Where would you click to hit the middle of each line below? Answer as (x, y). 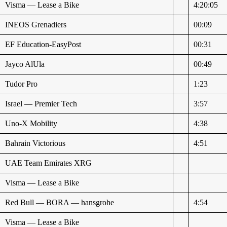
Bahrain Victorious (35, 143)
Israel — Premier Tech (41, 103)
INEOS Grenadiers (36, 24)
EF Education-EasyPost (43, 44)
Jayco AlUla (25, 64)
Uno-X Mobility (31, 123)
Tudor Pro (22, 84)
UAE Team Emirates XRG (49, 163)
